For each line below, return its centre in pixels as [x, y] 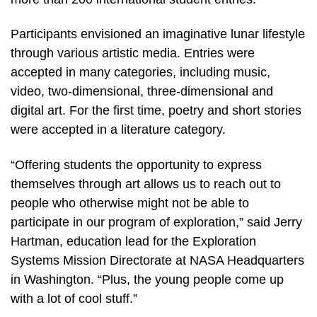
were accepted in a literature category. [118, 130]
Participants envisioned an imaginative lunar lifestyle [158, 34]
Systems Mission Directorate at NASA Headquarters [157, 261]
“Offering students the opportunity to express [136, 165]
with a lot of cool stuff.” [74, 299]
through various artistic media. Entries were [133, 53]
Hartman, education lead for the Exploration [133, 242]
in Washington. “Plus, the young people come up [147, 280]
